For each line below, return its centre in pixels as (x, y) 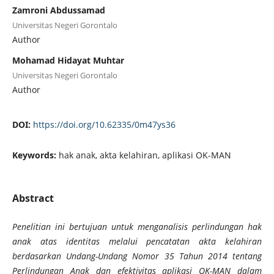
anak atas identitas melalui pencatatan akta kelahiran (137, 241)
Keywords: (35, 155)
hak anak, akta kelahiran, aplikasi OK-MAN (145, 155)
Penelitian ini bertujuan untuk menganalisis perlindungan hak (137, 226)
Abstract (33, 198)
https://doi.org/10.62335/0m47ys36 (104, 124)
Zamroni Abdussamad (58, 10)
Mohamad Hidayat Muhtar (68, 60)
